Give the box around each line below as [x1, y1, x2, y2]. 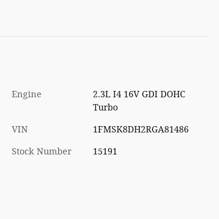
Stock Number [12, 146, 71, 157]
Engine [12, 88, 42, 100]
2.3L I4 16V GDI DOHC [93, 88, 186, 100]
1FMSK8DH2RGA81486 [93, 124, 189, 135]
